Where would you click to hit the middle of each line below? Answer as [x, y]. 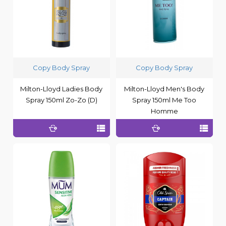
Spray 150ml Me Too [164, 100]
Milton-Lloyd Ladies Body [62, 89]
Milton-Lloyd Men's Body [164, 89]
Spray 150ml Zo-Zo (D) [61, 100]
